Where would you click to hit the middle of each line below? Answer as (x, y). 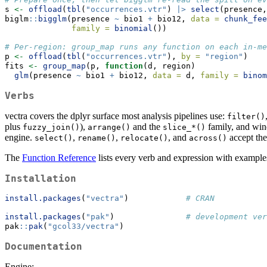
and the (147, 127)
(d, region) (169, 66)
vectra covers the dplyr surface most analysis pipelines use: (116, 116)
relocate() (144, 138)
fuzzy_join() (51, 128)
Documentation (44, 247)
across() (208, 138)
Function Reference (59, 158)
